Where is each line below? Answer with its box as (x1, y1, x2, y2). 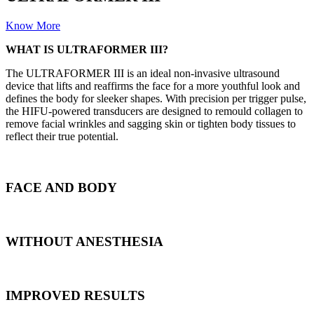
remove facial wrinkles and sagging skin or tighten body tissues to (6, 117, 296, 130)
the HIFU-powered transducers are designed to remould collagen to (6, 104, 303, 117)
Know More (6, 19, 60, 32)
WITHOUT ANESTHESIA (6, 233, 163, 249)
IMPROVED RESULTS (6, 288, 145, 303)
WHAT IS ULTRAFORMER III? (6, 43, 168, 55)
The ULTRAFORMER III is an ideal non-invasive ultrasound (6, 67, 280, 79)
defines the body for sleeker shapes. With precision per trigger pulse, (6, 92, 306, 104)
